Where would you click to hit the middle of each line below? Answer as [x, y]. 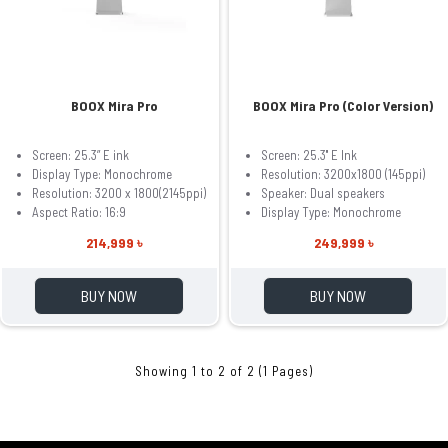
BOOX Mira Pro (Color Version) [343, 105]
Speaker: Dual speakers [322, 192]
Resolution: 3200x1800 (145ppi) [342, 173]
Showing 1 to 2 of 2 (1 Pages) [224, 370]
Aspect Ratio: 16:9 [79, 211]
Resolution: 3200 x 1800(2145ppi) [119, 192]
